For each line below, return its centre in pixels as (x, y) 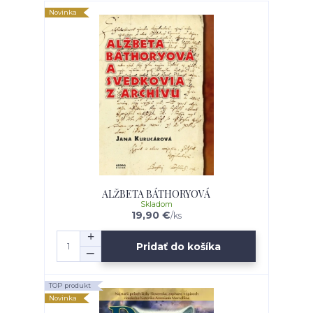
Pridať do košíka (179, 246)
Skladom (156, 205)
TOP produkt (70, 286)
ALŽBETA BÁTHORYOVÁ (156, 194)
